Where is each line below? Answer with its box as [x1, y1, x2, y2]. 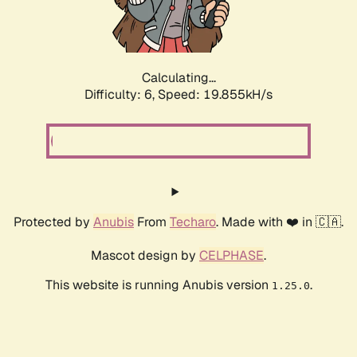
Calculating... [141, 69, 216, 87]
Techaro [170, 214, 216, 231]
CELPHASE [199, 247, 264, 265]
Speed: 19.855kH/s [158, 86, 273, 104]
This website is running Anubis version [45, 277, 272, 294]
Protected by [14, 214, 93, 231]
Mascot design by [91, 247, 199, 265]
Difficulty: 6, [84, 86, 158, 104]
